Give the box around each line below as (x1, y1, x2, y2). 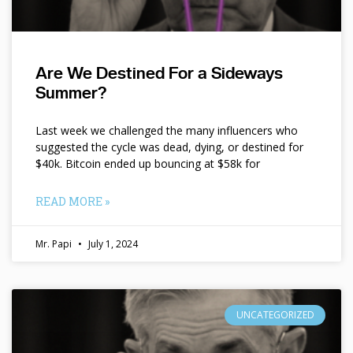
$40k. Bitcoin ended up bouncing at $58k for (35, 156, 260, 172)
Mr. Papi (35, 237, 74, 251)
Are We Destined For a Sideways (35, 63, 283, 84)
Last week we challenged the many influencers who (35, 123, 298, 139)
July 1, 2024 (86, 237, 138, 251)
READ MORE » (35, 194, 110, 210)
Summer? (35, 83, 106, 103)
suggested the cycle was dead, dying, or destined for (35, 139, 303, 155)
